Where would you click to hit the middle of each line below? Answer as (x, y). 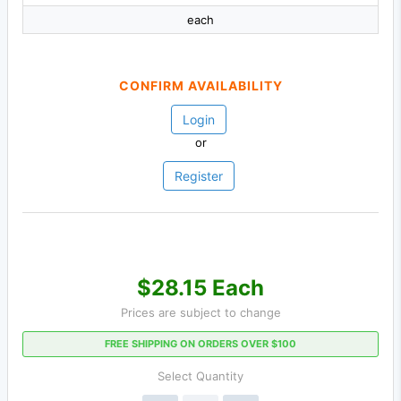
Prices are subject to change (200, 313)
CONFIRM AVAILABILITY (200, 86)
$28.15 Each (200, 288)
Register (199, 176)
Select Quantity (200, 376)
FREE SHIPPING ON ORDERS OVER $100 (200, 344)
